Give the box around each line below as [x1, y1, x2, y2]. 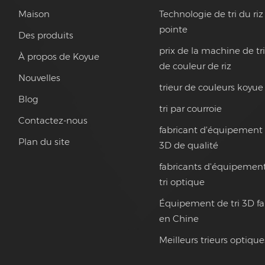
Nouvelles [18, 72, 60, 83]
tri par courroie [159, 102, 222, 114]
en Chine [159, 212, 199, 224]
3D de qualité [159, 139, 219, 151]
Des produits [18, 29, 73, 41]
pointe [159, 23, 188, 35]
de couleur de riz [159, 60, 232, 72]
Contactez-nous [18, 114, 88, 126]
